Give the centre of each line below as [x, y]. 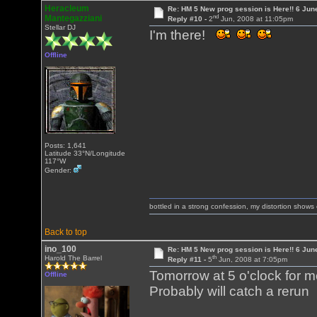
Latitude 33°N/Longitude [85, 153]
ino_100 [61, 249]
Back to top [66, 232]
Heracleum [67, 8]
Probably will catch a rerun [230, 292]
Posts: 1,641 [66, 145]
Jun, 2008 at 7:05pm [252, 260]
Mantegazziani [74, 18]
